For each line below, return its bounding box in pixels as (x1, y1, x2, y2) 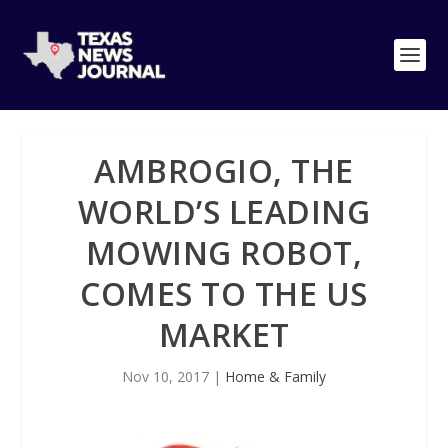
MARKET (158, 313, 290, 356)
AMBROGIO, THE (94, 149, 354, 192)
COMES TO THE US (80, 272, 368, 315)
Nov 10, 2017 (122, 367, 209, 386)
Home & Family (225, 367, 326, 386)
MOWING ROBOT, (85, 231, 363, 274)
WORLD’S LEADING (77, 190, 371, 233)
